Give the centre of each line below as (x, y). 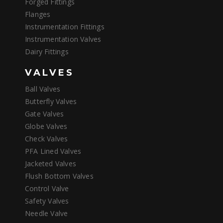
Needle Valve (47, 214)
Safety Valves (47, 201)
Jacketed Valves (51, 164)
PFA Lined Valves (53, 151)
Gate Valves (45, 114)
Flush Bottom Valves (59, 176)
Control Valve (47, 189)
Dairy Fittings (47, 52)
